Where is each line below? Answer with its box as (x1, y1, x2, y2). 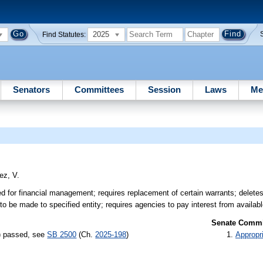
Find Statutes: (42, 31, 86, 38)
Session (147, 84, 181, 95)
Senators (13, 84, 50, 95)
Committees (74, 84, 124, 95)
